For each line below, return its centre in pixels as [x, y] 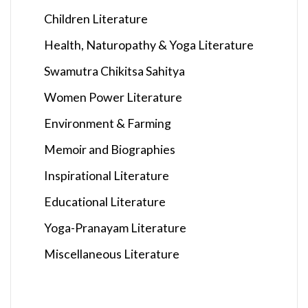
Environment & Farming [108, 123]
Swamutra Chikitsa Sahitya [114, 70]
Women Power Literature [113, 97]
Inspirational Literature [107, 175]
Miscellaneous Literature [112, 253]
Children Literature [96, 18]
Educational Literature [105, 201]
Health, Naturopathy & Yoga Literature [149, 44]
